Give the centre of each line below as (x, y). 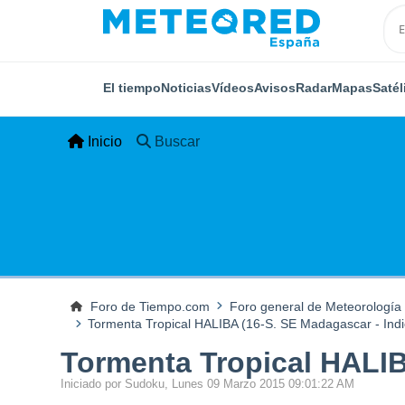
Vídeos (233, 87)
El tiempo (132, 87)
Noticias (186, 87)
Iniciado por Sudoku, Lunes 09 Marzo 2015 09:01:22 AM (208, 384)
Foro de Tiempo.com (150, 306)
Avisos (275, 87)
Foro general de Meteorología (315, 306)
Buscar (178, 141)
